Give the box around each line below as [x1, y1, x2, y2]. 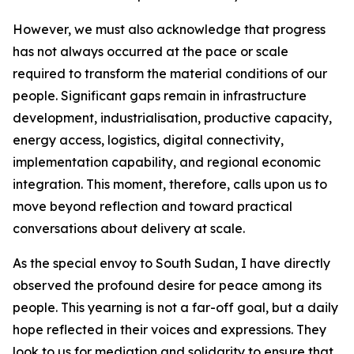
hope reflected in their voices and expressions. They [13, 322, 326, 337]
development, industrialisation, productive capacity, [13, 110, 332, 126]
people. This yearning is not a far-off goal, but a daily [13, 299, 338, 315]
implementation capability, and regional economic [13, 154, 321, 170]
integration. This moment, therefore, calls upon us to [13, 176, 327, 192]
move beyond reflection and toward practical [13, 198, 292, 214]
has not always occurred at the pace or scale [13, 43, 288, 59]
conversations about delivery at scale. [13, 220, 245, 236]
